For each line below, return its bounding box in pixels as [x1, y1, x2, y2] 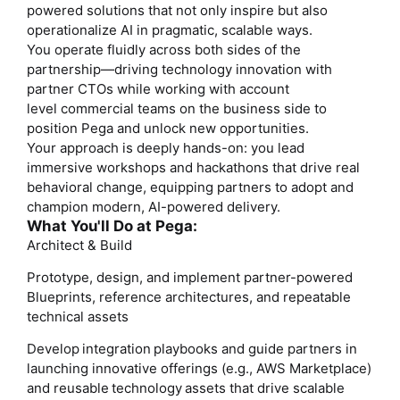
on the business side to [176, 99, 327, 117]
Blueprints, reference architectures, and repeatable [27, 287, 351, 305]
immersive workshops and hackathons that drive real [27, 158, 360, 176]
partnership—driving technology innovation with [27, 60, 332, 78]
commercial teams [61, 99, 176, 117]
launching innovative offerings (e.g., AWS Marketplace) [27, 359, 371, 377]
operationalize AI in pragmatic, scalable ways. [27, 21, 316, 38]
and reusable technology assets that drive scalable [27, 379, 345, 396]
